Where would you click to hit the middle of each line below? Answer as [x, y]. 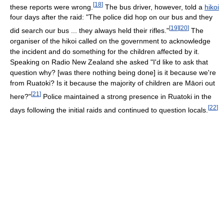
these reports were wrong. [51, 7]
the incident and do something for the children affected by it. [105, 51]
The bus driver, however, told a [154, 7]
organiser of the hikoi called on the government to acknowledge [110, 41]
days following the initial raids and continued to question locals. [109, 110]
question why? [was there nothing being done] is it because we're [113, 72]
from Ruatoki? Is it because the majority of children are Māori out [112, 83]
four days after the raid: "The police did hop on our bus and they [111, 17]
